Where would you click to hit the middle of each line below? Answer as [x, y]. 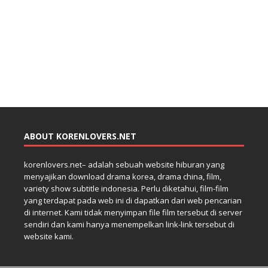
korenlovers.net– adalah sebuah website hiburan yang [124, 164]
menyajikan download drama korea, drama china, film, [123, 176]
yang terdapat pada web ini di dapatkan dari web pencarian [133, 200]
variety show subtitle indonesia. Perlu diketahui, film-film [126, 188]
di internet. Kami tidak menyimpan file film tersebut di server [133, 212]
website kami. [49, 236]
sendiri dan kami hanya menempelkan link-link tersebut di [129, 224]
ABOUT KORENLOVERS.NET [80, 136]
